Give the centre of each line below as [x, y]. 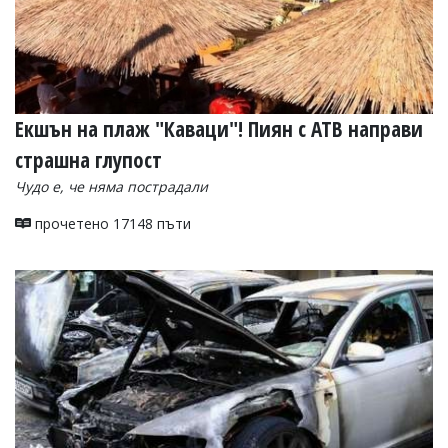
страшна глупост [88, 159]
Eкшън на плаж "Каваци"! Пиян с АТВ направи [219, 128]
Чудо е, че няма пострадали [113, 186]
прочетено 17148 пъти [111, 223]
